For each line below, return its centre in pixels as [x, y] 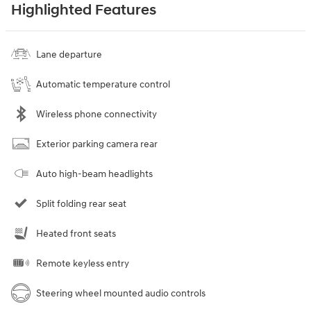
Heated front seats [76, 233]
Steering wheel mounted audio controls [121, 293]
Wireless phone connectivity [96, 114]
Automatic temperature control [103, 84]
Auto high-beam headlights [94, 174]
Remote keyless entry [83, 263]
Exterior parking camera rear [97, 144]
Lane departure [69, 54]
